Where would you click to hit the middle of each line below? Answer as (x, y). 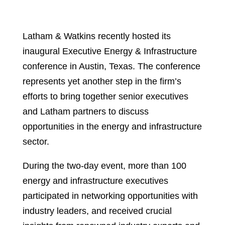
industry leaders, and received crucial (97, 211)
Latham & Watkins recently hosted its (97, 36)
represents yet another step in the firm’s (102, 82)
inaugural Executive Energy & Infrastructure (110, 51)
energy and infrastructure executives (95, 181)
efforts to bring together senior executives (105, 97)
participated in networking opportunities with (110, 196)
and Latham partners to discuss (86, 112)
